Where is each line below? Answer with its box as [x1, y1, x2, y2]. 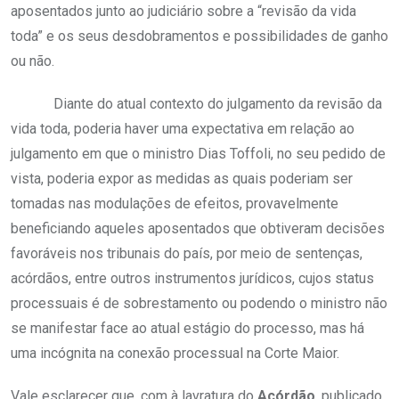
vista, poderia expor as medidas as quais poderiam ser [11, 170, 353, 188]
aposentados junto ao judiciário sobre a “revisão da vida [11, 3, 356, 20]
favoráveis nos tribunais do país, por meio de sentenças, [11, 245, 362, 263]
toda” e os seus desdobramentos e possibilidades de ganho [11, 28, 388, 45]
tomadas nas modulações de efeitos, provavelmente [11, 195, 338, 213]
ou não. [11, 53, 54, 70]
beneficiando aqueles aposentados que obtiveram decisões [11, 220, 385, 238]
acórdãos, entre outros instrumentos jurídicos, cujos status [11, 270, 374, 288]
